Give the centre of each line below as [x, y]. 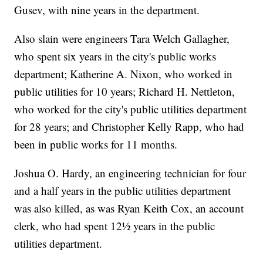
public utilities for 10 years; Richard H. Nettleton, [125, 92]
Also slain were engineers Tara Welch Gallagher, [122, 39]
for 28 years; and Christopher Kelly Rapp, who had [129, 127]
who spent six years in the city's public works [115, 56]
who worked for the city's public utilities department [131, 109]
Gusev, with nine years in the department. [107, 10]
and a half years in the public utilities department [123, 191]
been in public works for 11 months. [96, 144]
